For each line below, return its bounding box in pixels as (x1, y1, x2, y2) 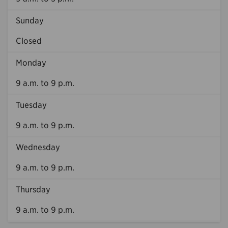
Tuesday (16, 100, 47, 110)
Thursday (16, 184, 50, 194)
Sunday (16, 15, 44, 25)
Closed (16, 36, 42, 46)
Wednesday (16, 142, 60, 152)
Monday (16, 58, 46, 68)
